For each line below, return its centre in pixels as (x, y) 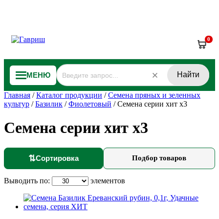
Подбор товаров (159, 158)
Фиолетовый (90, 104)
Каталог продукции (69, 95)
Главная (17, 95)
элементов (107, 180)
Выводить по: (28, 180)
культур (17, 104)
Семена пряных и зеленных (154, 95)
